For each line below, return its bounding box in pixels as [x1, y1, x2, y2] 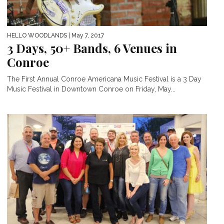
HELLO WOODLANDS [7, 31, 67, 39]
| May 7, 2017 [67, 31, 104, 39]
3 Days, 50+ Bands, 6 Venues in [7, 39, 177, 56]
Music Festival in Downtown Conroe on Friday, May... [7, 84, 175, 93]
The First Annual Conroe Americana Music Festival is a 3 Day [7, 74, 201, 83]
